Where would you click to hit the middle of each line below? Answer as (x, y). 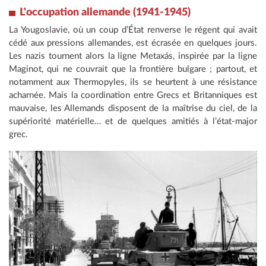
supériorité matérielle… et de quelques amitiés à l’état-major (133, 122)
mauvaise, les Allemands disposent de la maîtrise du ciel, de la (133, 109)
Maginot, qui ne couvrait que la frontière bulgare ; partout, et (133, 69)
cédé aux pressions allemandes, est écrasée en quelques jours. (133, 43)
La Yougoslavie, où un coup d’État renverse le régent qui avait (133, 30)
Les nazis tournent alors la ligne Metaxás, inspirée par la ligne (133, 56)
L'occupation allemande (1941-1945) (105, 13)
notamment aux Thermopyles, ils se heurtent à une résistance (133, 83)
